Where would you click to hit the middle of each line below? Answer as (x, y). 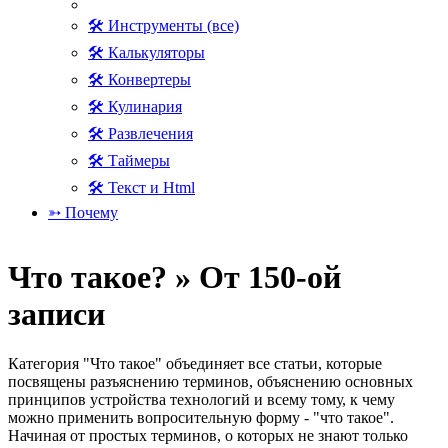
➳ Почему (83, 212)
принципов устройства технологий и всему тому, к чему (201, 399)
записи (56, 314)
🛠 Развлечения (140, 133)
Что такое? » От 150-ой (174, 277)
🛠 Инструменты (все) (163, 25)
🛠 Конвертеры (139, 79)
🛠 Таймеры (129, 160)
